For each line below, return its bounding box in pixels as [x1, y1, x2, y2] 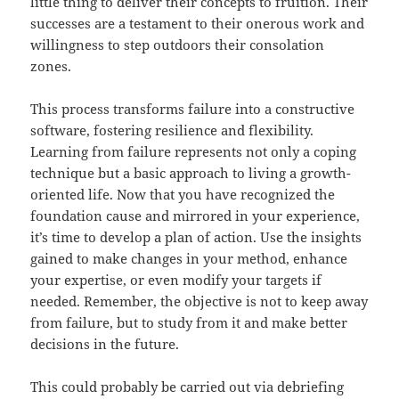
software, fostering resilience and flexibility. [30, 121, 314, 140]
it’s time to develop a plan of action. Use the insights [30, 228, 362, 247]
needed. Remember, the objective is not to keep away [30, 292, 369, 311]
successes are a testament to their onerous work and [30, 14, 365, 33]
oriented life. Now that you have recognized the [30, 185, 336, 204]
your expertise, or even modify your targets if [30, 271, 322, 289]
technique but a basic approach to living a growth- [30, 164, 352, 183]
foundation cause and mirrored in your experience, [30, 207, 361, 225]
